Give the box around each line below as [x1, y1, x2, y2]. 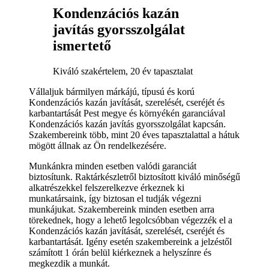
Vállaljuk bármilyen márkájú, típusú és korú [29, 86, 195, 97]
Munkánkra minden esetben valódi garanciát [29, 160, 196, 171]
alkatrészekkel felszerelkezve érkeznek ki [29, 182, 184, 193]
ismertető [53, 37, 111, 53]
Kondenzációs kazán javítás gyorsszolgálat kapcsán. [29, 118, 226, 129]
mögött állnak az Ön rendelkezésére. [29, 140, 166, 151]
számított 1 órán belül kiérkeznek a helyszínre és [29, 247, 211, 258]
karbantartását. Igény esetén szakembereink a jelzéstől [29, 236, 232, 247]
